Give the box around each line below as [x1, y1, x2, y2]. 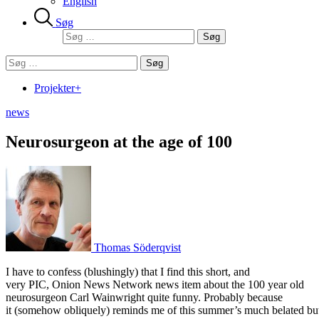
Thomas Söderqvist [91, 241, 181, 254]
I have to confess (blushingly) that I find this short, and [6, 266, 250, 278]
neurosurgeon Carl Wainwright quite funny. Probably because [6, 291, 283, 304]
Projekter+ [34, 81, 81, 94]
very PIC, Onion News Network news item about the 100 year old [6, 278, 304, 291]
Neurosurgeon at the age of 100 [6, 132, 232, 152]
